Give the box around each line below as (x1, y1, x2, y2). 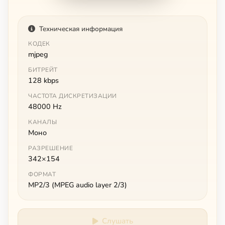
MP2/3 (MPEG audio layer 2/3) (28, 179, 127, 190)
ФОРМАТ (28, 170, 56, 178)
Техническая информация (39, 24, 123, 34)
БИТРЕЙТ (28, 65, 58, 74)
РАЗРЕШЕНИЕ (28, 144, 73, 152)
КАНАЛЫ (28, 118, 57, 126)
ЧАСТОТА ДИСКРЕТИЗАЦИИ (28, 91, 117, 100)
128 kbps (28, 75, 59, 85)
